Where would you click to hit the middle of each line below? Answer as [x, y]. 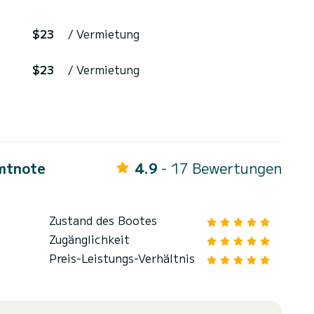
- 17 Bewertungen [221, 168]
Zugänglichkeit [89, 239]
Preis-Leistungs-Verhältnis [122, 258]
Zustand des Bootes [103, 220]
